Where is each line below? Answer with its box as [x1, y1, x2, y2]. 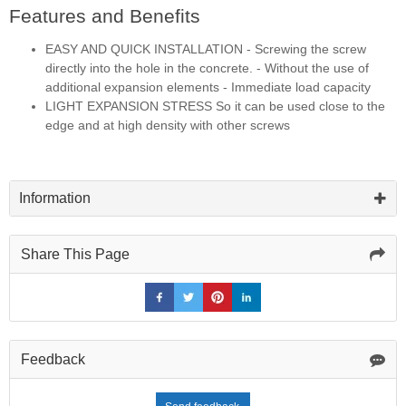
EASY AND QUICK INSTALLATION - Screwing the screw [45, 42, 366, 57]
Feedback [21, 351, 85, 367]
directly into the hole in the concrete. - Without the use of [45, 61, 369, 76]
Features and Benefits [9, 5, 200, 27]
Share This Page [21, 246, 130, 262]
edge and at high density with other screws [45, 118, 290, 133]
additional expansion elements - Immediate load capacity [45, 80, 371, 95]
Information [19, 190, 91, 207]
